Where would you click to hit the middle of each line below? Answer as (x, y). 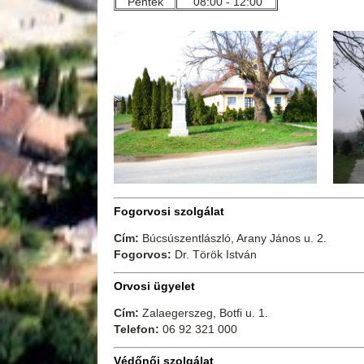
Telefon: (138, 329)
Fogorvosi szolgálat (169, 212)
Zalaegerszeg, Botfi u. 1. (205, 313)
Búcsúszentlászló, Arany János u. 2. (234, 238)
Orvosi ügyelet (154, 286)
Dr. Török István (215, 255)
